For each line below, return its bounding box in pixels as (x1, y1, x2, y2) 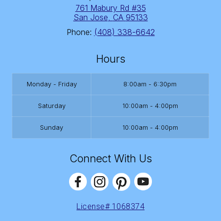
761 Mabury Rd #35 (75, 3, 146, 13)
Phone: (66, 27, 94, 37)
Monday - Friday (26, 80, 77, 88)
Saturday (37, 102, 66, 110)
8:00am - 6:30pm (123, 80, 177, 88)
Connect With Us (69, 152, 152, 165)
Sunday (40, 124, 63, 132)
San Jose (73, 12, 108, 23)
